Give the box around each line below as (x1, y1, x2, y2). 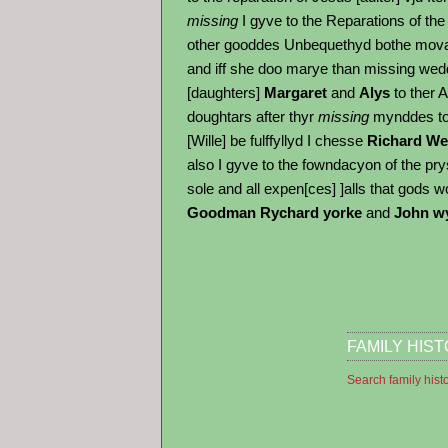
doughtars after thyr (187, 108, 318, 125)
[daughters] (187, 84, 264, 101)
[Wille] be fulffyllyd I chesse (187, 132, 367, 149)
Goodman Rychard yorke (187, 204, 366, 221)
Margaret (264, 84, 327, 101)
